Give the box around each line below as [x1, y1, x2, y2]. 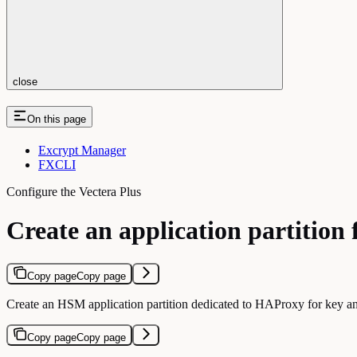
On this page [27, 112, 86, 125]
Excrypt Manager [38, 143, 126, 157]
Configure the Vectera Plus [6, 184, 141, 198]
